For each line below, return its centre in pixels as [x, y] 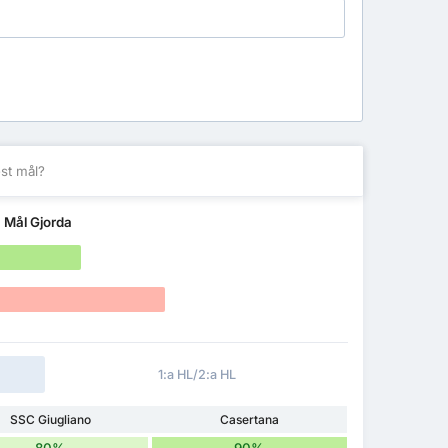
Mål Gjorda [38, 221]
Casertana [249, 420]
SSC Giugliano [50, 420]
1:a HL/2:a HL [196, 375]
